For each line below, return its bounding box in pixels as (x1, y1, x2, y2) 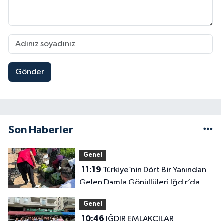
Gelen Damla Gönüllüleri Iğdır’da (79, 178, 200, 186)
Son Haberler (8, 124, 73, 135)
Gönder (15, 68, 44, 76)
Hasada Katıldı (79, 190, 133, 199)
